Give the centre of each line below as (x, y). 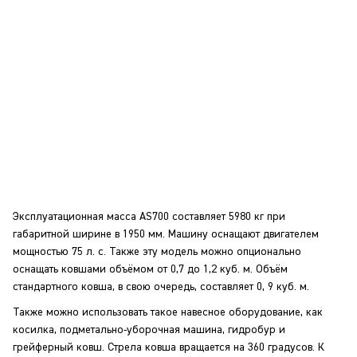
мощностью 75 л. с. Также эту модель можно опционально (157, 252)
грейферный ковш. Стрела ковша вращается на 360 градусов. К (169, 347)
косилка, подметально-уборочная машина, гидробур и (149, 330)
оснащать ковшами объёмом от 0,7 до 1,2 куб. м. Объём (150, 269)
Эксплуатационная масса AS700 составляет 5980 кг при (149, 217)
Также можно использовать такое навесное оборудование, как (168, 312)
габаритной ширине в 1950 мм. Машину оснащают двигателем (166, 234)
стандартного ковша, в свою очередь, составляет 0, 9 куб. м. (161, 287)
